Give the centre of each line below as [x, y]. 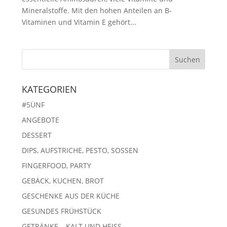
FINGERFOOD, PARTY [56, 165]
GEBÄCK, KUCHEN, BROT [63, 181]
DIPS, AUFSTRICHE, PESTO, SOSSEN [80, 150]
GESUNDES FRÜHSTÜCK [61, 211]
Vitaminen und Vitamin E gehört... [79, 22]
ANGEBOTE [40, 120]
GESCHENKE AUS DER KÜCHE [70, 196]
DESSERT [36, 135]
